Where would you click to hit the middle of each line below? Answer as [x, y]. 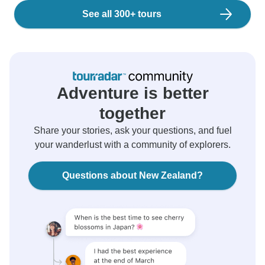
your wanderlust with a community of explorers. [132, 145]
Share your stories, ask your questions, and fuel [132, 130]
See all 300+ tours [122, 14]
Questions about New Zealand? [132, 175]
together [132, 113]
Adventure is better [132, 93]
